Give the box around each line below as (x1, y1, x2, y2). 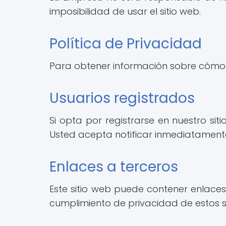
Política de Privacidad (49, 33, 202, 53)
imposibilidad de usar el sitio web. (49, 5, 201, 18)
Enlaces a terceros (49, 156, 178, 177)
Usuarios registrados (49, 88, 195, 108)
